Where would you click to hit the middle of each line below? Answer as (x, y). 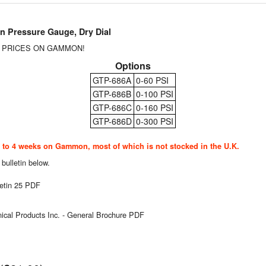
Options (133, 66)
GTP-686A (112, 80)
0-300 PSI (154, 121)
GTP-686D (112, 121)
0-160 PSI (154, 108)
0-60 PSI (152, 80)
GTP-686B (112, 94)
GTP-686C (112, 108)
